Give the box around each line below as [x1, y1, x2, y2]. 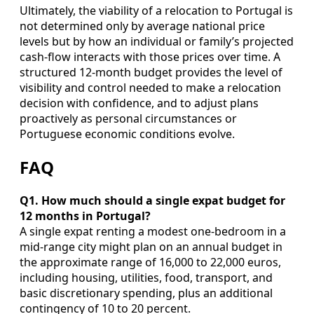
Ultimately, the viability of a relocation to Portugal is [20, 2, 293, 18]
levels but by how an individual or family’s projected [20, 33, 294, 49]
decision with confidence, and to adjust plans [20, 95, 259, 111]
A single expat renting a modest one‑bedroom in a [20, 223, 286, 239]
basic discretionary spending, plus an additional [20, 285, 273, 301]
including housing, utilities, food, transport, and [20, 269, 273, 285]
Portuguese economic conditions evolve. [20, 125, 235, 142]
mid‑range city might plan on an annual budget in [20, 238, 282, 254]
